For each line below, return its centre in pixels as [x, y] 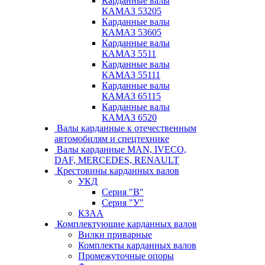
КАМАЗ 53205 [132, 11]
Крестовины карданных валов [118, 171]
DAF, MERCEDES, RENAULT [117, 160]
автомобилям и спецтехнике [112, 139]
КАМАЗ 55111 [131, 75]
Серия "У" [123, 203]
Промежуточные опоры [126, 256]
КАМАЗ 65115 [131, 96]
